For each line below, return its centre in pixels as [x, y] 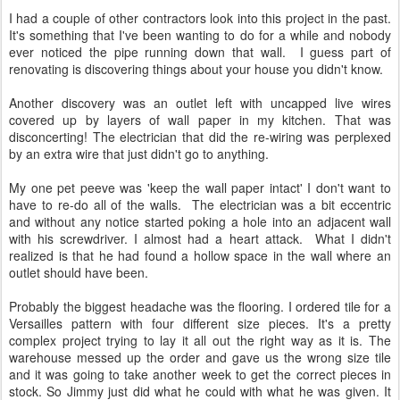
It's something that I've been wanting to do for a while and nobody [200, 35]
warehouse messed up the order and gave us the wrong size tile [200, 357]
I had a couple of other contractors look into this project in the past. [200, 18]
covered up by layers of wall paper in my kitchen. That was [200, 120]
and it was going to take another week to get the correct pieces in [200, 374]
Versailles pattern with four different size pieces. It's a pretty [200, 323]
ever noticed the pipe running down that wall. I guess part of [200, 52]
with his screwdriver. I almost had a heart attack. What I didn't [200, 238]
